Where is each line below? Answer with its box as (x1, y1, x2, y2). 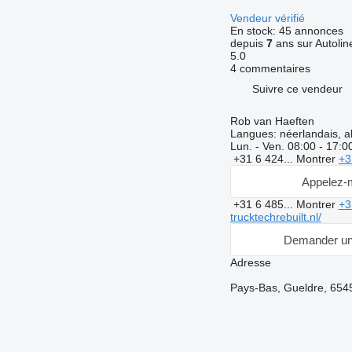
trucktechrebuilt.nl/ (229, 211, 321, 224)
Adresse (229, 256, 271, 269)
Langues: (229, 127, 277, 141)
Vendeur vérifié (229, 12, 308, 25)
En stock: (229, 24, 279, 38)
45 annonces (278, 24, 343, 38)
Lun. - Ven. (229, 140, 288, 153)
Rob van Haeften (229, 115, 314, 128)
